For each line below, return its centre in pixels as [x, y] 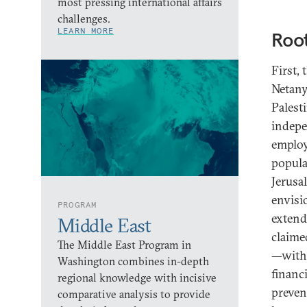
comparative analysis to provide [134, 294]
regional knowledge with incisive [137, 278]
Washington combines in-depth [133, 261]
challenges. [84, 19]
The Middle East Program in [124, 245]
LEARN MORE [86, 30]
